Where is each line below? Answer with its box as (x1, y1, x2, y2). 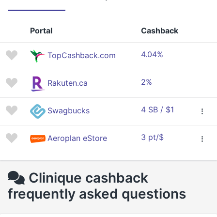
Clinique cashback (29, 170, 148, 186)
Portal (30, 26, 52, 35)
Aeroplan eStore (47, 133, 107, 143)
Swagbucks (47, 106, 90, 116)
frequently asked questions (8, 186, 186, 202)
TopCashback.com (47, 50, 116, 61)
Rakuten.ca (47, 78, 88, 88)
